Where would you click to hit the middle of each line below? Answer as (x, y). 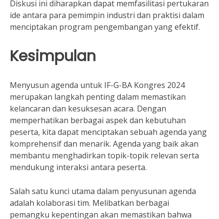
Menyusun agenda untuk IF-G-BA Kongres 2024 (97, 85)
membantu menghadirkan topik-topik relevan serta (104, 155)
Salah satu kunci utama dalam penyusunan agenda (103, 191)
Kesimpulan (53, 56)
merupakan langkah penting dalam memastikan (98, 97)
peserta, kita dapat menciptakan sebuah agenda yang (108, 132)
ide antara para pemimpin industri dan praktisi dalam (107, 15)
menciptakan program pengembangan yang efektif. (105, 27)
